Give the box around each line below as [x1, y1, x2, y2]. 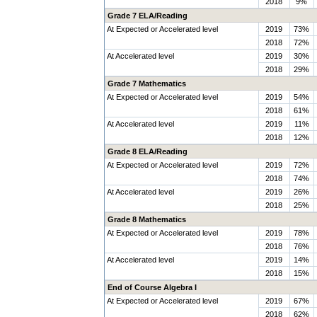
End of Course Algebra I [107, 283, 197, 292]
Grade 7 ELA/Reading [107, 11, 188, 20]
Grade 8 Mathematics [107, 215, 186, 224]
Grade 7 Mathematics [107, 79, 186, 88]
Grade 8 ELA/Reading [107, 147, 188, 156]
